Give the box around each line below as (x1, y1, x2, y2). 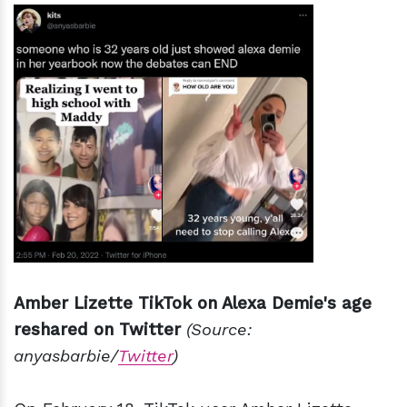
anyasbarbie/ (14, 345, 118, 365)
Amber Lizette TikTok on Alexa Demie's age (14, 293, 372, 313)
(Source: (186, 319, 252, 339)
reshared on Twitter (14, 319, 181, 339)
